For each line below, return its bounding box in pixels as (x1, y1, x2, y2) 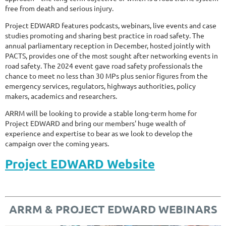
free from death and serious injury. (5, 3, 114, 13)
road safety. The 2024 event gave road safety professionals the (5, 61, 203, 70)
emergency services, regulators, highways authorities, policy (5, 81, 196, 90)
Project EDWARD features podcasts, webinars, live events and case (5, 20, 216, 30)
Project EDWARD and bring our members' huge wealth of (5, 118, 186, 128)
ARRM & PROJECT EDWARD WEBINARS (9, 202, 217, 216)
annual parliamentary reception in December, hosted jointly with (5, 40, 210, 50)
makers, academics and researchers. (5, 91, 117, 100)
